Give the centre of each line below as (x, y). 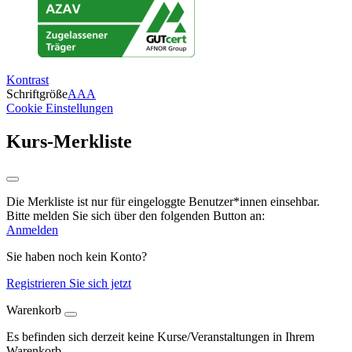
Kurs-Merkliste (69, 141)
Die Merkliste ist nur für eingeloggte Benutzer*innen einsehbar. (163, 201)
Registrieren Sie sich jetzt (69, 283)
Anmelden (32, 229)
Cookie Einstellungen (60, 108)
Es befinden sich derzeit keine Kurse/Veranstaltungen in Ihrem (160, 336)
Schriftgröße (37, 93)
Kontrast (27, 79)
